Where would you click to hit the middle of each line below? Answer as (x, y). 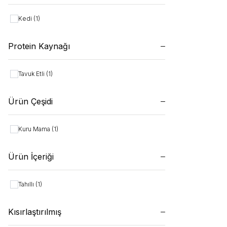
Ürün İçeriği (31, 157)
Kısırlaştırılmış (35, 212)
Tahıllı (27, 184)
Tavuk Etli (32, 74)
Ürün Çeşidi (30, 101)
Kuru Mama (35, 129)
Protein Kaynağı (39, 46)
